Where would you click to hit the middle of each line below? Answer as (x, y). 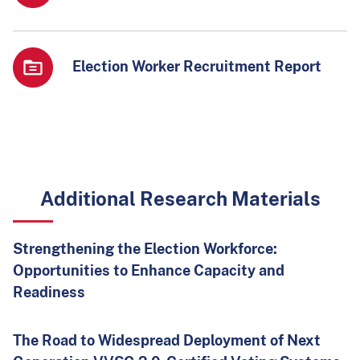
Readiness (49, 292)
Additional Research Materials (180, 199)
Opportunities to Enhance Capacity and (149, 271)
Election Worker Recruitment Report (197, 67)
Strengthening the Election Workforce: (145, 249)
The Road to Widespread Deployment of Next (167, 341)
